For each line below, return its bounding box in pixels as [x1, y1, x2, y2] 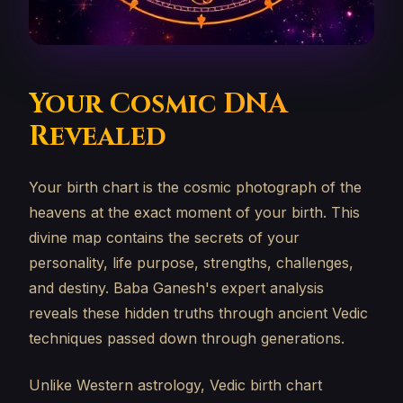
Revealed [29, 119, 166, 155]
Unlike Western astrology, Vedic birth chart [29, 376, 322, 394]
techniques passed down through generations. [29, 329, 345, 347]
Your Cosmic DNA [29, 86, 288, 122]
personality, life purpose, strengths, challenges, [29, 254, 354, 272]
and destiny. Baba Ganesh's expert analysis [29, 279, 324, 297]
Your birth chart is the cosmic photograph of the [29, 178, 362, 196]
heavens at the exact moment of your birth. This [29, 203, 360, 221]
